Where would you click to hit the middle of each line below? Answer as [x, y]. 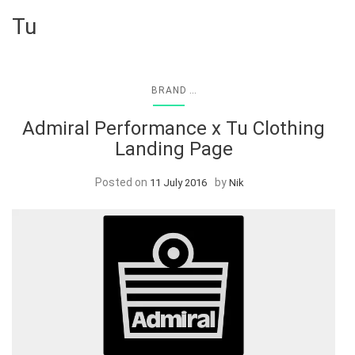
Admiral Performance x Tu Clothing [174, 128]
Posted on [122, 182]
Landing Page [174, 149]
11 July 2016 [178, 182]
